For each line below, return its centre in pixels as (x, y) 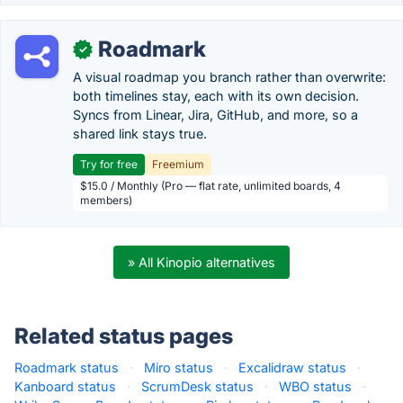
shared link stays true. (140, 134)
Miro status (179, 367)
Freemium (178, 164)
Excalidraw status (292, 367)
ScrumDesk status (197, 386)
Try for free (109, 164)
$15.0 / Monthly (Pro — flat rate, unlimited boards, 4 (210, 186)
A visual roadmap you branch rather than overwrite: (229, 77)
